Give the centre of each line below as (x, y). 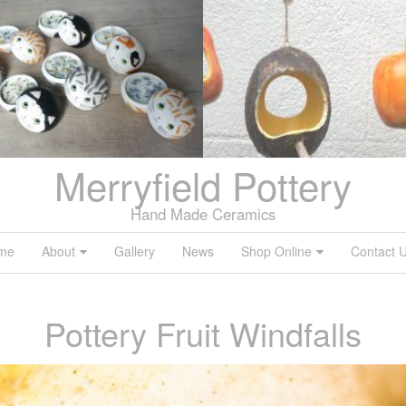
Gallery (135, 251)
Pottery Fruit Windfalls (203, 333)
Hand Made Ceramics (203, 214)
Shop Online (276, 251)
